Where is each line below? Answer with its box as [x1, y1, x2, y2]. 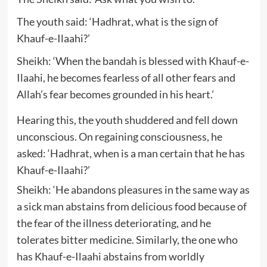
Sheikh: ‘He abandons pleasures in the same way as [16, 182, 250, 196]
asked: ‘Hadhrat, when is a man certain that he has [16, 146, 245, 160]
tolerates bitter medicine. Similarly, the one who [16, 232, 238, 246]
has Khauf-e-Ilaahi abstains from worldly [16, 249, 204, 263]
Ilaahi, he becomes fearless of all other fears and [16, 70, 235, 84]
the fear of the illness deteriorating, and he [16, 216, 211, 229]
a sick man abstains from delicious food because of [16, 199, 247, 213]
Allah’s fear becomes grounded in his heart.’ [16, 87, 214, 101]
